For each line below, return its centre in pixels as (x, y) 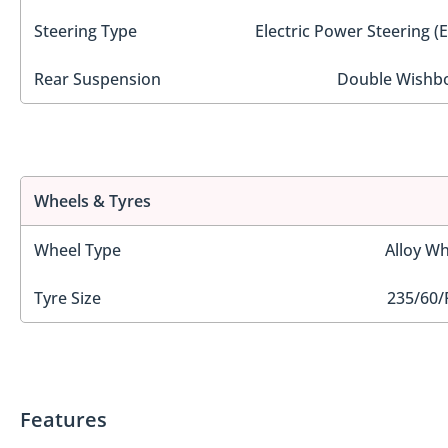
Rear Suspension (97, 78)
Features (63, 419)
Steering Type (85, 30)
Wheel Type (77, 250)
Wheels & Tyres (92, 201)
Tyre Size (67, 298)
